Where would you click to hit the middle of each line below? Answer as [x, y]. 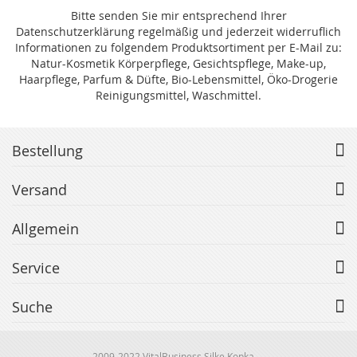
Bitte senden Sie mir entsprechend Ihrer [178, 15]
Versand [39, 189]
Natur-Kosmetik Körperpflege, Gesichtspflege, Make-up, [178, 63]
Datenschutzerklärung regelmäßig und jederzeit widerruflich [178, 31]
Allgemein [45, 228]
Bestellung [47, 150]
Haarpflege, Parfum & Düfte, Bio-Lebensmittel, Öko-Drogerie [178, 79]
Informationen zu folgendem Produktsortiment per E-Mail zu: [178, 47]
